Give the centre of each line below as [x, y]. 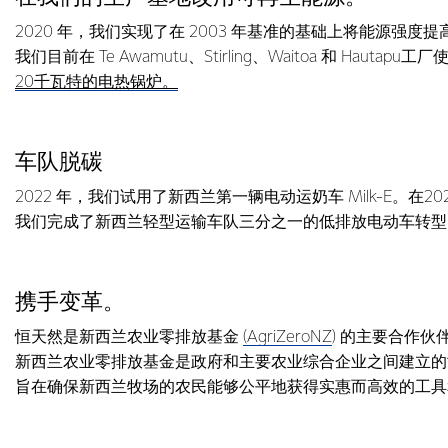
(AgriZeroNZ [287, 337]
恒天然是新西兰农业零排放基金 [129, 337]
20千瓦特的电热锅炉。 [96, 82]
